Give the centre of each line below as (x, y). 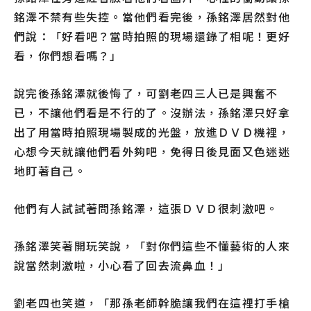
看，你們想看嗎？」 (68, 56)
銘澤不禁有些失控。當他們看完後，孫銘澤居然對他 (152, 17)
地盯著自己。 (50, 171)
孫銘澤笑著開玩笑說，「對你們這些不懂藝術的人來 (152, 246)
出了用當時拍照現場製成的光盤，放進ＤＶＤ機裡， (152, 132)
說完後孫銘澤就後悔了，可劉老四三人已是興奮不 (146, 93)
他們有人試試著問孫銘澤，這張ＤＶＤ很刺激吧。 (146, 209)
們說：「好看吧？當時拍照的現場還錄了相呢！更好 (152, 36)
